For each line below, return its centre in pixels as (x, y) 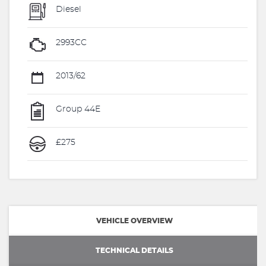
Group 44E (77, 110)
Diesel (67, 10)
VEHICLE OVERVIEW (134, 221)
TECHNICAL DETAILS (134, 250)
